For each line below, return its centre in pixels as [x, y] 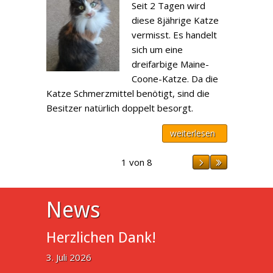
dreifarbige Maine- [171, 64]
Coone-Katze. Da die [175, 79]
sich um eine [158, 49]
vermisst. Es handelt [175, 35]
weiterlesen [193, 133]
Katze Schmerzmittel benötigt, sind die [128, 93]
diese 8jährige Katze [175, 20]
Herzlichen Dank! [101, 238]
